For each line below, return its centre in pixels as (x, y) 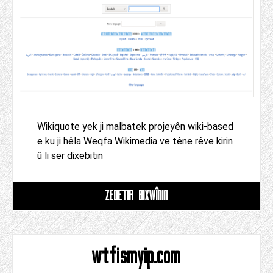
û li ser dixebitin (70, 156)
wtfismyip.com (136, 256)
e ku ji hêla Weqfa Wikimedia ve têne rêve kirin (135, 141)
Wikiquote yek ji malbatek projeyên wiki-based (135, 127)
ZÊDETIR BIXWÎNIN (136, 196)
